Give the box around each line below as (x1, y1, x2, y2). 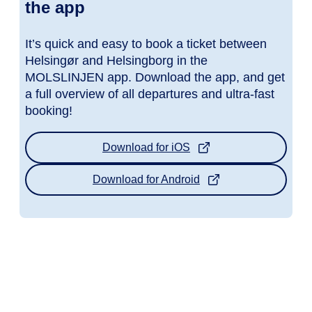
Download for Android (93, 173, 200, 185)
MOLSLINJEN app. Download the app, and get (25, 70, 285, 84)
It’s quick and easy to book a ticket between (25, 36, 267, 51)
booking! (25, 103, 72, 118)
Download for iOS (102, 141, 190, 153)
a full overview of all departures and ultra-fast (25, 86, 274, 101)
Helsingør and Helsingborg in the (25, 53, 208, 68)
